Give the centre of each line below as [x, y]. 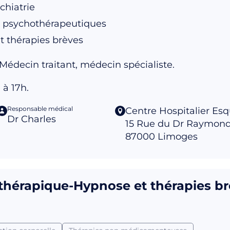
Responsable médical [40, 108]
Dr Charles [32, 119]
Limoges [178, 136]
